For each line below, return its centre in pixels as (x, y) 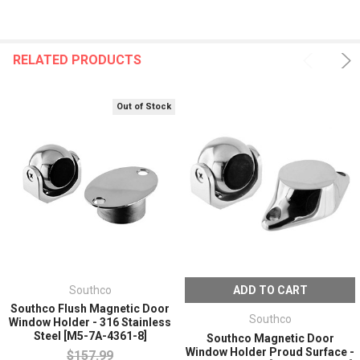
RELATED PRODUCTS (77, 59)
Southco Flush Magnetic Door (90, 309)
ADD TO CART (270, 290)
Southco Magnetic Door (270, 339)
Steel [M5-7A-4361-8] (90, 336)
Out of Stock (144, 106)
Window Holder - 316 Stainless (90, 323)
